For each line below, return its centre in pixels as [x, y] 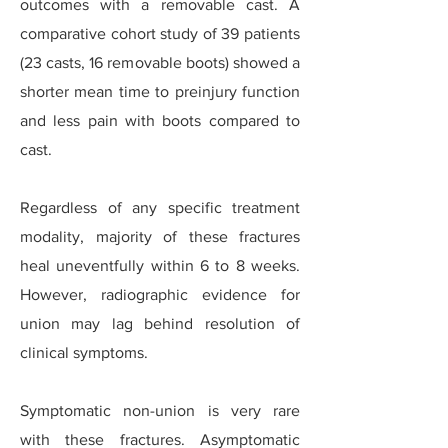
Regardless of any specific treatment [160, 207]
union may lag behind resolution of [160, 323]
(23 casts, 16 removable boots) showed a [160, 62]
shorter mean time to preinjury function [160, 91]
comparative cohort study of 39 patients [160, 33]
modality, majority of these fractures [160, 236]
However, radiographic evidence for [160, 294]
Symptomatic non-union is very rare [160, 410]
